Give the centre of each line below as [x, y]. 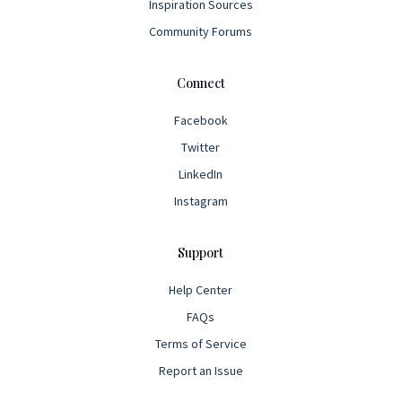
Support [201, 253]
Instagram [201, 201]
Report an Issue [201, 371]
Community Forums [201, 32]
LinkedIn [201, 175]
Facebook [201, 121]
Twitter [201, 148]
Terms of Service [201, 344]
